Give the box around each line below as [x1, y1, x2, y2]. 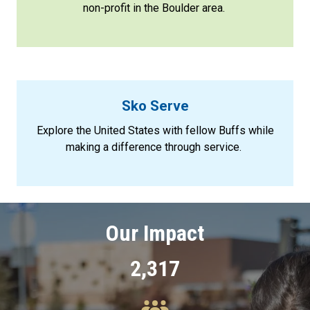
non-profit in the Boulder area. [82, 1, 225, 15]
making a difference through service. [66, 140, 241, 154]
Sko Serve [121, 98, 189, 114]
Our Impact [106, 220, 204, 246]
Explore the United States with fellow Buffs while [36, 124, 274, 137]
